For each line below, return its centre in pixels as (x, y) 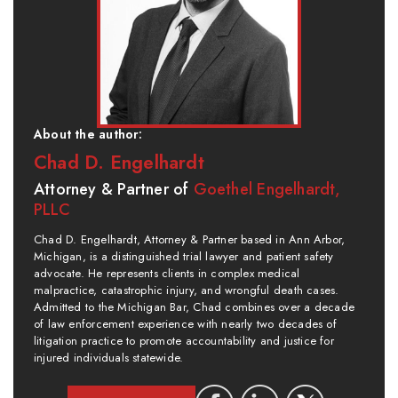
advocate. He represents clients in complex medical (167, 273)
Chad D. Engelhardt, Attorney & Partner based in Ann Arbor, (190, 239)
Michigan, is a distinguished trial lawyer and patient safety (184, 256)
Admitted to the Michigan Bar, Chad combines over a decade (194, 306)
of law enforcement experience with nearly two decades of (185, 323)
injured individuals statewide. (109, 357)
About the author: (88, 134)
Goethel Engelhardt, (267, 189)
